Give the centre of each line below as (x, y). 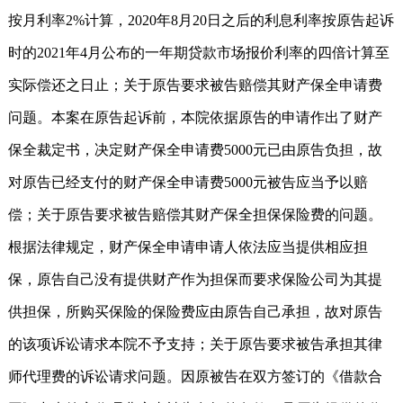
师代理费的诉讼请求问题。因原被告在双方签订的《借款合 (195, 376)
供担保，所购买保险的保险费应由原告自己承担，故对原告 (195, 311)
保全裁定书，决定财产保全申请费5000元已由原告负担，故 (195, 149)
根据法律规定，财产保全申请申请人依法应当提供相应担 (188, 246)
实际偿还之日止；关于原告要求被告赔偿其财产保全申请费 (195, 85)
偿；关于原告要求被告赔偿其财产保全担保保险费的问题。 (195, 214)
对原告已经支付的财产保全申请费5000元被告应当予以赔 (188, 182)
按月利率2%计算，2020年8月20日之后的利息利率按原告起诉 (201, 20)
